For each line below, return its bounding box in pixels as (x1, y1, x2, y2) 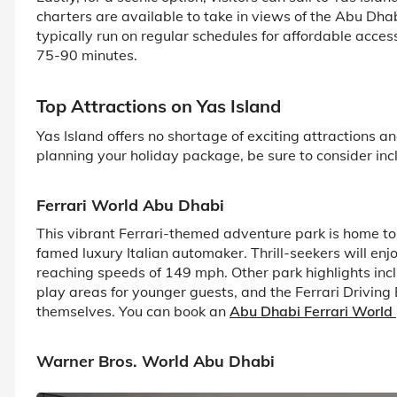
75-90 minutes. (36, 45, 137, 64)
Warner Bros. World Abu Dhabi (36, 350, 275, 371)
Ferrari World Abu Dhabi (36, 194, 224, 215)
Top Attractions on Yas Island (36, 94, 281, 117)
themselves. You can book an (36, 301, 230, 320)
